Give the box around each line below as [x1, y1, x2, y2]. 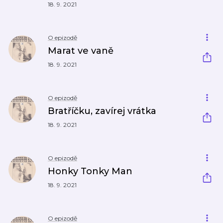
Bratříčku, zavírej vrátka [48, 106, 156, 116]
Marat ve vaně [48, 45, 113, 56]
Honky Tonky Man [48, 166, 132, 177]
